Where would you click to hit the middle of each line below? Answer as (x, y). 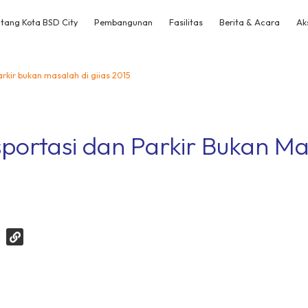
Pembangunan (123, 22)
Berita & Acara (250, 22)
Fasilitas (186, 22)
